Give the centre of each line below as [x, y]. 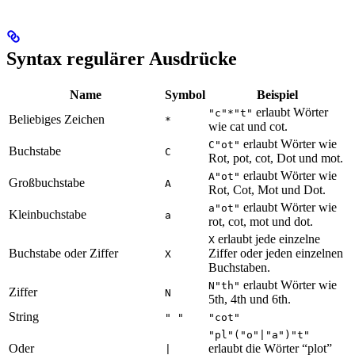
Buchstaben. [239, 268]
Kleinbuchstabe [48, 215]
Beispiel [277, 95]
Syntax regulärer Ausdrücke [122, 59]
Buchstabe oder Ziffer [63, 254]
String [24, 317]
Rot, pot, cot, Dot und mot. [276, 158]
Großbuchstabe [47, 183]
